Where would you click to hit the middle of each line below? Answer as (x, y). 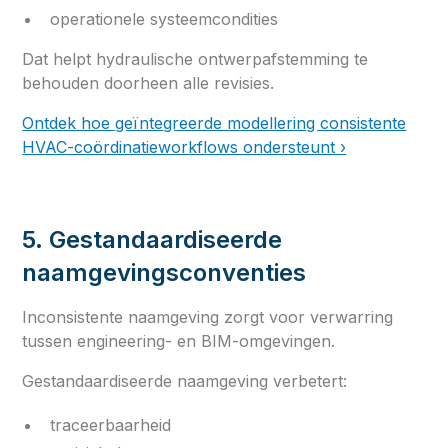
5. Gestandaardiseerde (152, 239)
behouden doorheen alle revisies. (148, 82)
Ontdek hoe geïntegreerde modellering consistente (214, 122)
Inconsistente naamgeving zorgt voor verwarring (208, 316)
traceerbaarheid (111, 424)
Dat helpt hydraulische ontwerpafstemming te (195, 58)
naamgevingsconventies (164, 272)
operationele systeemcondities (164, 18)
